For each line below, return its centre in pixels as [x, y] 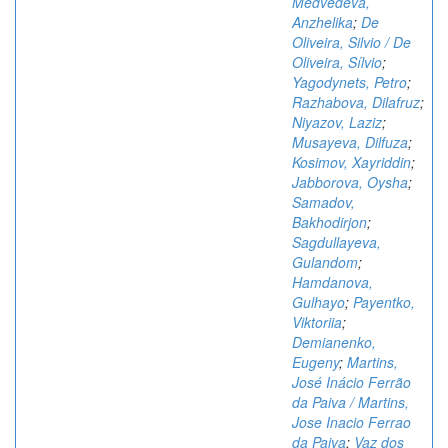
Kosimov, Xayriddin [351, 162]
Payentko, [384, 302]
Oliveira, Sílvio [337, 62]
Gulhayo [318, 302]
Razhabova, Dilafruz [356, 102]
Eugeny [315, 362]
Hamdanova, [332, 282]
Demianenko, [334, 342]
